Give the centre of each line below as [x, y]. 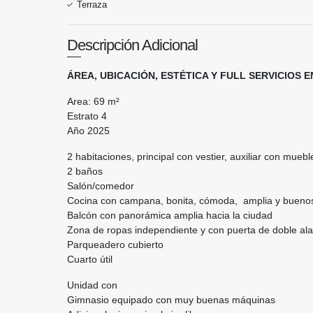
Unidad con [92, 285]
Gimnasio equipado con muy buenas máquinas [173, 300]
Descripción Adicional [132, 45]
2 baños [85, 171]
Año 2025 [88, 131]
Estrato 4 [87, 116]
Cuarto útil [91, 259]
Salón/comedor [101, 186]
